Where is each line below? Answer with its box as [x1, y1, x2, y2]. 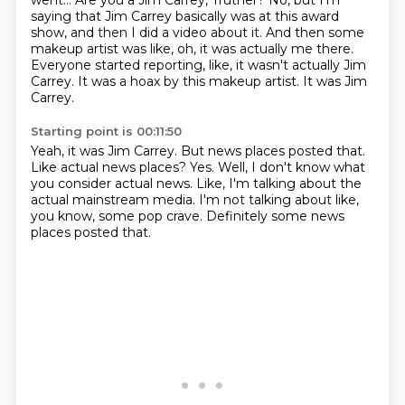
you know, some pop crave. [30, 208, 206, 224]
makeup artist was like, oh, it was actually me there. [30, 41, 353, 57]
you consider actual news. [30, 175, 196, 192]
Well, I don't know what [217, 159, 365, 175]
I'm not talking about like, [198, 192, 359, 208]
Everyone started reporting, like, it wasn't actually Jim [30, 57, 366, 73]
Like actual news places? [30, 159, 190, 175]
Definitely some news [205, 208, 344, 224]
